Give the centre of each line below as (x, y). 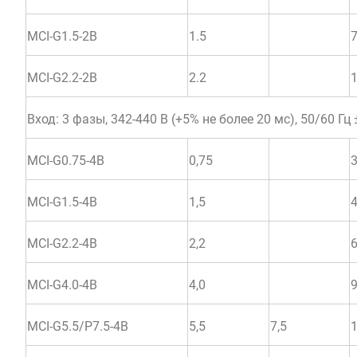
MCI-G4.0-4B (62, 284)
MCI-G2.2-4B (62, 243)
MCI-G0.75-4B (66, 160)
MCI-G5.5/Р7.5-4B (78, 326)
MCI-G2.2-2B (62, 77)
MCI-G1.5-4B (62, 202)
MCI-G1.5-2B (62, 36)
